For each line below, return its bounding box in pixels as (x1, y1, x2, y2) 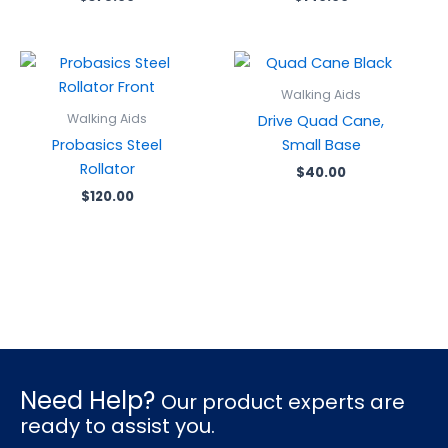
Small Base (281, 135, 361, 156)
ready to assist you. (20, 412, 215, 441)
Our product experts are (161, 388, 405, 417)
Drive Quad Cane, (258, 111, 384, 132)
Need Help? (20, 384, 161, 418)
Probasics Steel (52, 135, 162, 156)
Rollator (79, 159, 135, 180)
